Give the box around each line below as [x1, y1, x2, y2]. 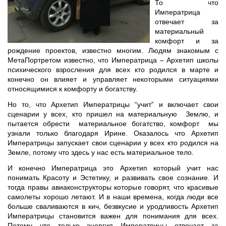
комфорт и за [155, 37, 218, 45]
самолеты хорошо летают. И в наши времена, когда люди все [8, 193, 218, 201]
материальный [155, 27, 204, 35]
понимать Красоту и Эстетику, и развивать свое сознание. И [8, 174, 218, 182]
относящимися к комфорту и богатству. [8, 85, 138, 93]
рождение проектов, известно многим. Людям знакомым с [8, 46, 218, 54]
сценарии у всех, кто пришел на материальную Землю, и [8, 110, 218, 118]
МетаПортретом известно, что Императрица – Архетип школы [8, 56, 218, 64]
